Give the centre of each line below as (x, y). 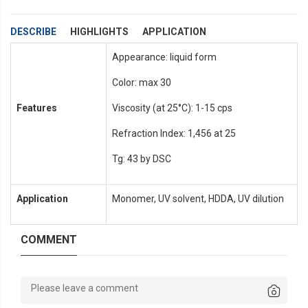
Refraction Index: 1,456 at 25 (174, 134)
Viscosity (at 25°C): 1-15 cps (172, 108)
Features (36, 108)
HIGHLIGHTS (99, 32)
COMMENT (49, 240)
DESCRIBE (33, 32)
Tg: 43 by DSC (141, 159)
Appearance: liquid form (164, 57)
